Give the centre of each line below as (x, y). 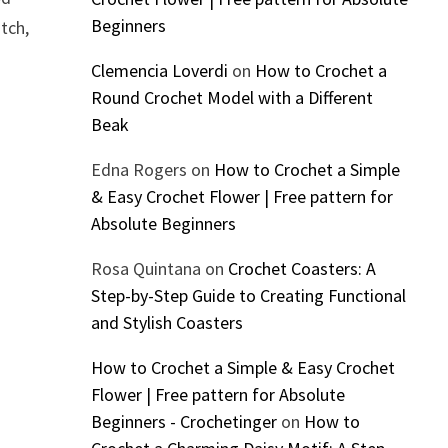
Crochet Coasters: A (301, 269)
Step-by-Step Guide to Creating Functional (248, 296)
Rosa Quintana (145, 269)
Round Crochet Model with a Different (231, 98)
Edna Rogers (138, 170)
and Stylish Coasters (166, 323)
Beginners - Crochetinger (183, 422)
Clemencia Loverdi (159, 71)
